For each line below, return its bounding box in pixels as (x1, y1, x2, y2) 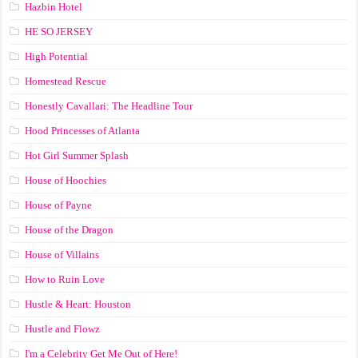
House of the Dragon (25, 223, 114, 236)
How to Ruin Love (25, 272, 105, 285)
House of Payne (25, 198, 93, 211)
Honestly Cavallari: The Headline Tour (25, 99, 193, 112)
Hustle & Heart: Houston (25, 297, 132, 310)
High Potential (25, 50, 89, 62)
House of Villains (25, 248, 100, 261)
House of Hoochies (25, 173, 107, 186)
